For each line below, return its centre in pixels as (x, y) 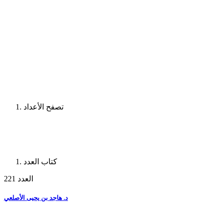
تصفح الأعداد (44, 107)
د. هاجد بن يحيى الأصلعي (36, 197)
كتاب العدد (40, 161)
